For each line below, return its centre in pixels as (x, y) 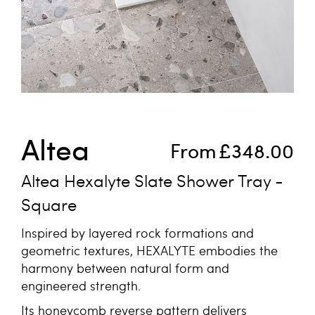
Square (49, 204)
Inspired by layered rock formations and (137, 232)
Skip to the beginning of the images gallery (119, 120)
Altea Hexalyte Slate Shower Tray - (152, 180)
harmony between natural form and (125, 268)
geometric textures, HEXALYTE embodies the (149, 250)
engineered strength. (83, 285)
